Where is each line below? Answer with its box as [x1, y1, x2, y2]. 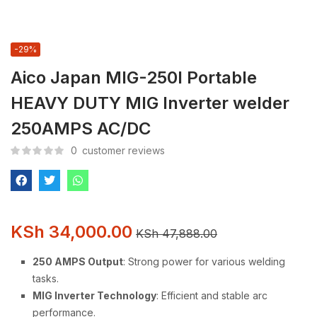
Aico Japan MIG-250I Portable [11, 67, 257, 88]
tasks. [33, 272, 59, 284]
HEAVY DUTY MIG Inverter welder [11, 93, 289, 113]
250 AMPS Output [33, 255, 123, 267]
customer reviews [79, 144, 165, 156]
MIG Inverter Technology [33, 289, 156, 301]
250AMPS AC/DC [11, 118, 151, 139]
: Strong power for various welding [123, 255, 285, 267]
